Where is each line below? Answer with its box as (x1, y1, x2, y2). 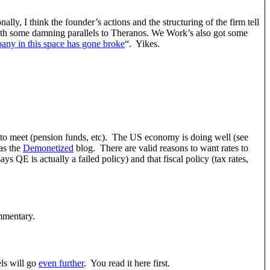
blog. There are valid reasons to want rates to (74, 142, 248, 153)
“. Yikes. (125, 39, 160, 49)
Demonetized (23, 142, 74, 153)
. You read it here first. (84, 257, 170, 268)
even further (39, 257, 84, 268)
